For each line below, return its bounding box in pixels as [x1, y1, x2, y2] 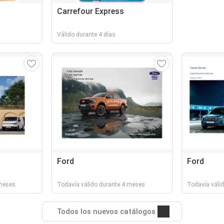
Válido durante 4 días [57, 31, 116, 38]
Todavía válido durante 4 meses [57, 181, 145, 188]
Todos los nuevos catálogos [56, 207, 155, 216]
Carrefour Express [57, 6, 124, 16]
